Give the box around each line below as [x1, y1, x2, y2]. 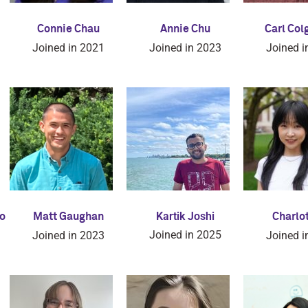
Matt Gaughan [32, 211, 104, 222]
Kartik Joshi [155, 210, 214, 223]
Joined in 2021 [32, 41, 104, 54]
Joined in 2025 [148, 228, 221, 241]
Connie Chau [36, 23, 100, 34]
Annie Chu [159, 23, 210, 34]
